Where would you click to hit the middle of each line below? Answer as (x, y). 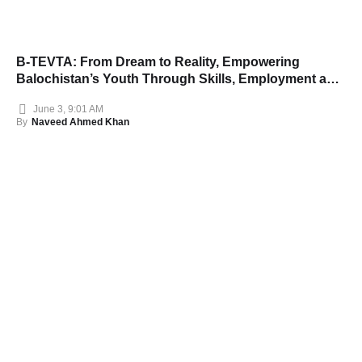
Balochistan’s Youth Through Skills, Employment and (179, 78)
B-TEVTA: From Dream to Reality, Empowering (158, 61)
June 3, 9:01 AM (68, 109)
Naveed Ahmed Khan (80, 122)
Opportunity (53, 95)
